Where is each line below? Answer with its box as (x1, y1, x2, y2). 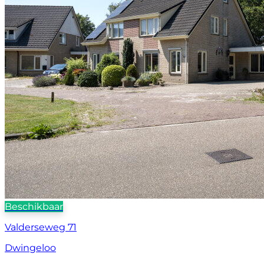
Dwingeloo (5, 242, 56, 254)
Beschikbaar (5, 201, 63, 213)
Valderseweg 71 (5, 222, 77, 233)
